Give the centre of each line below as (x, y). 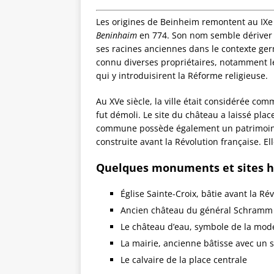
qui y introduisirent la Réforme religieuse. (182, 76)
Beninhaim (117, 35)
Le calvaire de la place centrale (184, 260)
